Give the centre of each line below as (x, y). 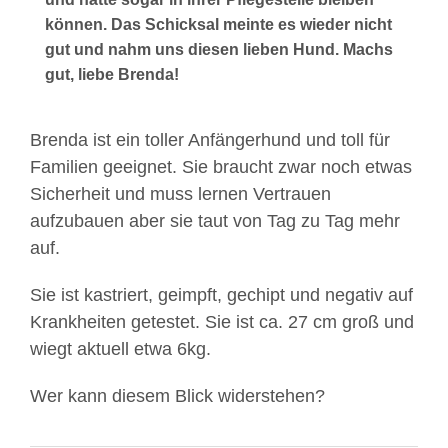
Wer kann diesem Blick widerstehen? (177, 396)
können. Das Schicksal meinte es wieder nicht (218, 24)
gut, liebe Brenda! (112, 74)
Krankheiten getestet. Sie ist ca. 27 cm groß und (222, 322)
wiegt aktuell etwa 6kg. (120, 349)
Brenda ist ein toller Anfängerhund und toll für (210, 140)
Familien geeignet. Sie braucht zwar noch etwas (221, 167)
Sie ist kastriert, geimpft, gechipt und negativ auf (221, 295)
